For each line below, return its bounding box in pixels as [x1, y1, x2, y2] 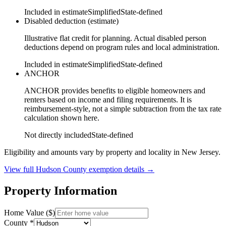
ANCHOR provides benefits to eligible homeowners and [24, 86, 205, 95]
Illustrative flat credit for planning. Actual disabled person [24, 33, 206, 42]
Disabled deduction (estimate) [24, 16, 119, 25]
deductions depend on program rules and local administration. [24, 42, 219, 51]
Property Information [4, 184, 117, 197]
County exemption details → [61, 164, 154, 174]
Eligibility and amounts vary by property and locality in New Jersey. [4, 147, 220, 156]
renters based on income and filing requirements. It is [24, 95, 192, 104]
